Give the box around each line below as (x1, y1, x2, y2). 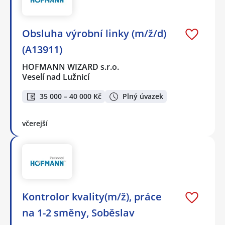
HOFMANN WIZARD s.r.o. (22, 61, 120, 72)
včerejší (22, 119, 48, 129)
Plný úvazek (123, 91, 163, 101)
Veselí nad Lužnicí (22, 71, 89, 82)
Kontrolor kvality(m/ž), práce (22, 190, 162, 204)
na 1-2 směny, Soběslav (22, 206, 135, 220)
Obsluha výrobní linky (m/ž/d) (22, 26, 166, 40)
